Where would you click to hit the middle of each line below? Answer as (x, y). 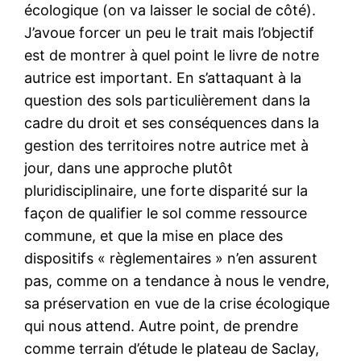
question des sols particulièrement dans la (168, 101)
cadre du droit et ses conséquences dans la (172, 123)
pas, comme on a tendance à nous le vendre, (177, 281)
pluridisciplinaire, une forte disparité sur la (166, 191)
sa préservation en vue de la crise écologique (177, 304)
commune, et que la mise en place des (154, 236)
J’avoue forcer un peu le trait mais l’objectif (170, 33)
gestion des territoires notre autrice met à (167, 146)
